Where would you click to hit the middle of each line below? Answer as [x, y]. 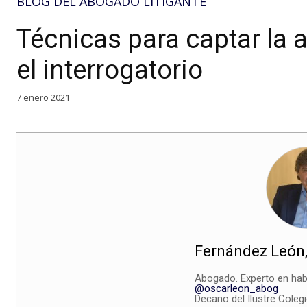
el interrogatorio [110, 70]
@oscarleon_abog [236, 288]
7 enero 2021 [43, 97]
